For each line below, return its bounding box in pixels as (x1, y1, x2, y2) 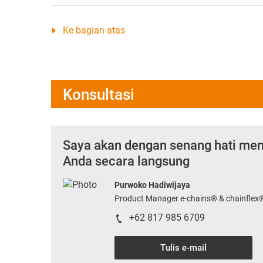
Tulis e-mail (160, 242, 207, 253)
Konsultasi (63, 85, 134, 103)
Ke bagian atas (63, 24, 125, 36)
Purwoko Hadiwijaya (114, 180, 190, 190)
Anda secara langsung (63, 153, 190, 168)
